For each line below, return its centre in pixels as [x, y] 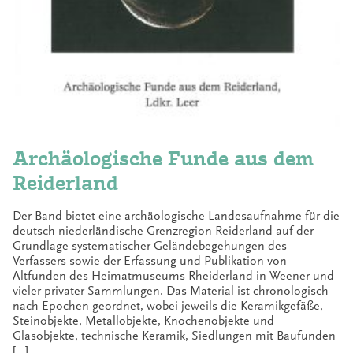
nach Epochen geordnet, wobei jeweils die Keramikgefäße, [168, 305]
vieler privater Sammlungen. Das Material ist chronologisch [171, 290]
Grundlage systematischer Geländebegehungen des [150, 245]
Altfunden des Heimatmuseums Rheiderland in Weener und [173, 275]
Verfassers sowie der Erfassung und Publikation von [150, 260]
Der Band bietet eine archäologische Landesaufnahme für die [176, 216]
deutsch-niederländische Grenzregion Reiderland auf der [163, 230]
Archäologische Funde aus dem [163, 159]
